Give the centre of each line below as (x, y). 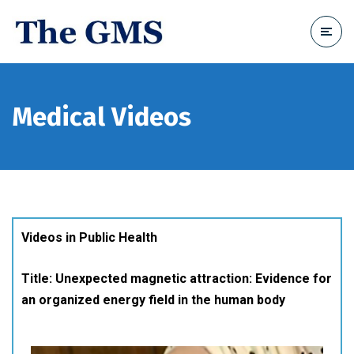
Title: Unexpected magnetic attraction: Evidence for (177, 279)
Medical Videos (102, 117)
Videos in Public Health (89, 237)
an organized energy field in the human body (153, 300)
